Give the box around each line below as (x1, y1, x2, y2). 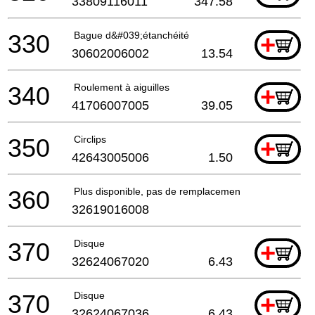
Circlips (74, 133, 106, 145)
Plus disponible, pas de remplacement (74, 185, 243, 197)
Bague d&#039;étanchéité (74, 29, 189, 41)
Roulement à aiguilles (74, 81, 169, 93)
